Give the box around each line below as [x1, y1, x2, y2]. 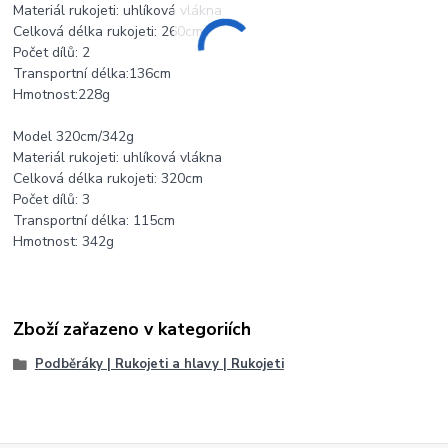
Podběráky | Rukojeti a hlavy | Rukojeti [34, 355, 284, 374]
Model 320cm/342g [13, 127, 135, 147]
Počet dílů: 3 [13, 190, 91, 210]
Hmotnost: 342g [13, 232, 115, 252]
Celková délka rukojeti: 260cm [13, 22, 204, 42]
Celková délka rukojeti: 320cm [13, 169, 204, 189]
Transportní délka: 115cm [13, 211, 176, 231]
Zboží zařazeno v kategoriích [13, 316, 252, 341]
